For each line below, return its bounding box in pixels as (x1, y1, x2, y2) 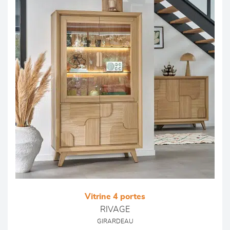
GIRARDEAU (97, 219, 133, 224)
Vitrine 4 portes (85, 193, 145, 201)
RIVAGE (100, 205, 130, 214)
